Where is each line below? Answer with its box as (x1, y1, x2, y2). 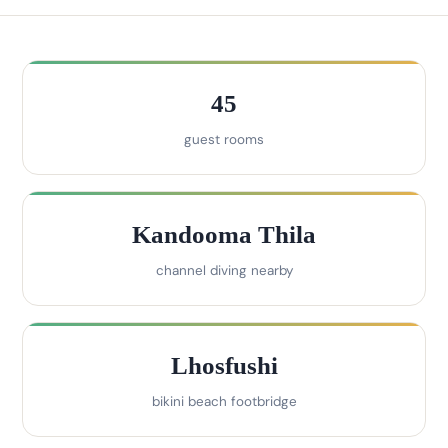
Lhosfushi (170, 352, 278, 380)
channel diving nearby (155, 262, 293, 280)
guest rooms (184, 131, 264, 149)
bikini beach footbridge (151, 393, 297, 411)
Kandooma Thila (132, 221, 316, 249)
